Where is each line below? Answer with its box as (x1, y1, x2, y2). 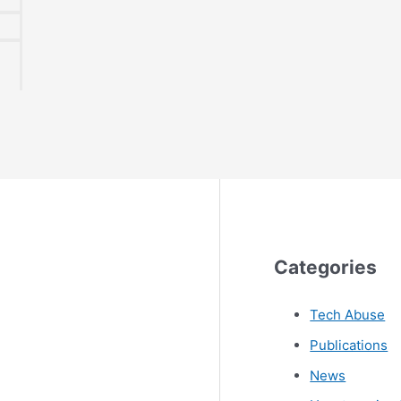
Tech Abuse (310, 306, 386, 324)
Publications (310, 336, 388, 354)
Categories (274, 255, 378, 278)
